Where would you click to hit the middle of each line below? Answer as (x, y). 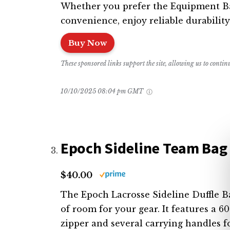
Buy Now (88, 43)
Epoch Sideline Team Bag (144, 148)
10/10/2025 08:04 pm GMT (103, 91)
